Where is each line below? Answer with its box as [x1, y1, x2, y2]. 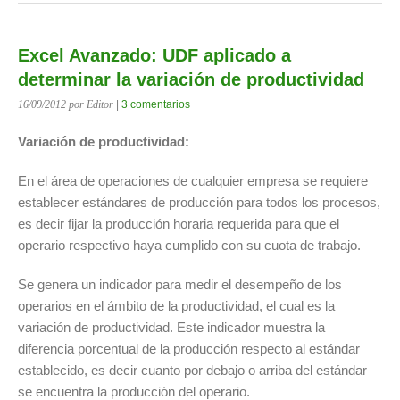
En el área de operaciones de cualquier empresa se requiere [18, 173, 368, 188]
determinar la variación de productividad [18, 70, 364, 89]
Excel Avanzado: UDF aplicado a [18, 46, 291, 65]
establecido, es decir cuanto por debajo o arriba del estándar [18, 362, 367, 378]
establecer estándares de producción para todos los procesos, [18, 195, 380, 210]
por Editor [69, 98, 113, 111]
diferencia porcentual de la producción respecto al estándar [18, 341, 360, 356]
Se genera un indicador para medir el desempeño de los [18, 277, 342, 292]
